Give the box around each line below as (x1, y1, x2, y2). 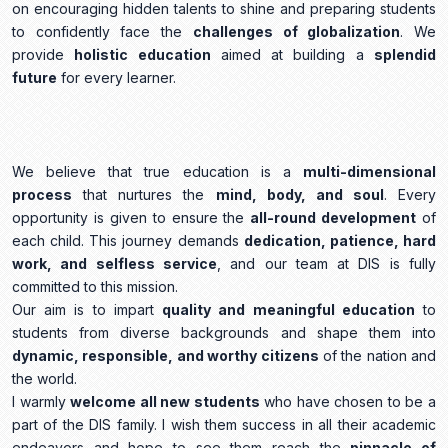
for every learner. (57, 69, 176, 87)
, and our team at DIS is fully (216, 255, 437, 273)
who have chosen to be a (259, 393, 437, 411)
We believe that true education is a (12, 163, 303, 181)
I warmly (12, 393, 71, 411)
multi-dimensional (303, 163, 436, 181)
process (12, 186, 72, 204)
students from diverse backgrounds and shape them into (12, 324, 436, 342)
